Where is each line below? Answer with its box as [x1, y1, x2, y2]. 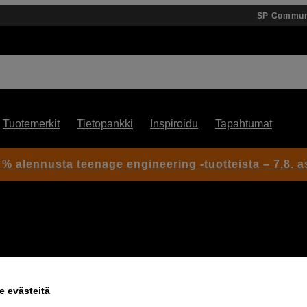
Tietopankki [77, 118, 133, 130]
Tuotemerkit [3, 118, 60, 130]
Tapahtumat [215, 118, 272, 130]
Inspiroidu [150, 118, 198, 130]
